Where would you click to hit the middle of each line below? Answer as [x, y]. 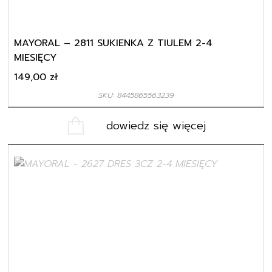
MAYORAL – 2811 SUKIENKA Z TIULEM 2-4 [114, 39]
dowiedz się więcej [156, 121]
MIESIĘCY [36, 53]
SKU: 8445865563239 [136, 90]
